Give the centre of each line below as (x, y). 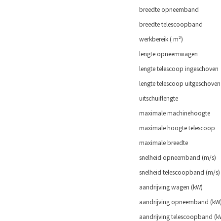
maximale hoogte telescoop (176, 128)
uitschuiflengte (158, 98)
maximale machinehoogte (174, 113)
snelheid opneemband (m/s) (177, 158)
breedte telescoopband (170, 24)
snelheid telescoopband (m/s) (179, 172)
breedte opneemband (168, 10)
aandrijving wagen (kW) (170, 187)
